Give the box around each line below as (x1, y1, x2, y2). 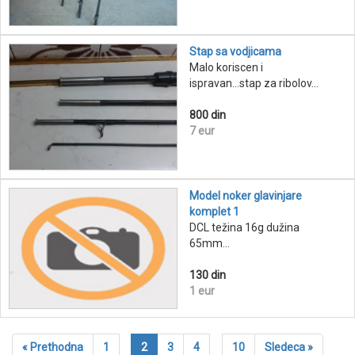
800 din (189, 109, 226, 122)
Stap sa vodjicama (189, 45, 281, 59)
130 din (189, 269, 226, 282)
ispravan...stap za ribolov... (189, 77, 319, 90)
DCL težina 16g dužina (189, 221, 300, 235)
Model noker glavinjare (189, 189, 302, 203)
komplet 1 (189, 205, 239, 219)
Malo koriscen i (189, 61, 263, 74)
